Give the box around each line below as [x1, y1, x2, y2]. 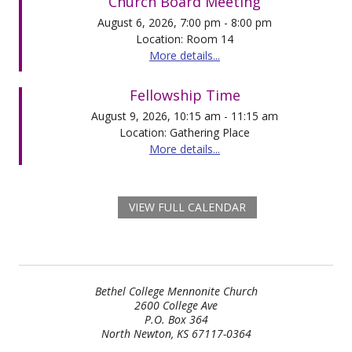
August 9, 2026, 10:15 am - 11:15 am [91, 108, 278, 123]
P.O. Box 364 [144, 311, 208, 327]
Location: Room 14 [136, 31, 233, 46]
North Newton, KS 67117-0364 [101, 325, 251, 341]
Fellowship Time [129, 85, 240, 104]
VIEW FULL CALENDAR [128, 199, 246, 214]
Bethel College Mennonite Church [94, 283, 258, 299]
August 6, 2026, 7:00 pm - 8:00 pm [97, 14, 272, 30]
